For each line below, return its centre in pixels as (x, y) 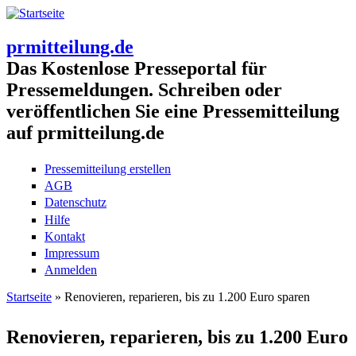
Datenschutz (75, 203)
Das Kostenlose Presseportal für (137, 68)
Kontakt (65, 236)
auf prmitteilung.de (85, 132)
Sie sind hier (57, 317)
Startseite (29, 297)
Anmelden (71, 270)
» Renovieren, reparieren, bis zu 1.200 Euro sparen (181, 297)
